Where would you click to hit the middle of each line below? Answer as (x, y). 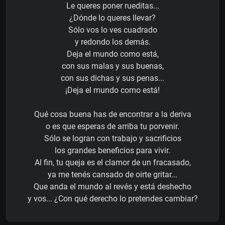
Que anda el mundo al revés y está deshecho (113, 187)
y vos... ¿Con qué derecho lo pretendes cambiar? (113, 199)
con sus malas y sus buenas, (113, 66)
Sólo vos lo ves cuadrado (113, 30)
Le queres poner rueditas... (113, 6)
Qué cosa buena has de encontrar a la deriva (113, 115)
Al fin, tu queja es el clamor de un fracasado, (113, 163)
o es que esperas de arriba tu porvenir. (113, 127)
